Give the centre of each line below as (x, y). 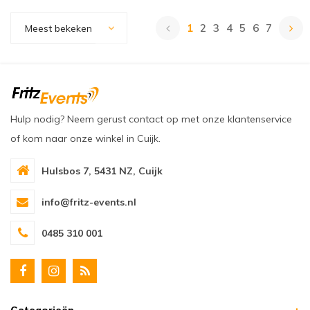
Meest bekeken (58, 28)
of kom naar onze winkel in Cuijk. (85, 138)
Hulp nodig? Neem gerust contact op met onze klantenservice (151, 119)
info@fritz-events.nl (89, 202)
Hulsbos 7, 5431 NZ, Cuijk (102, 171)
